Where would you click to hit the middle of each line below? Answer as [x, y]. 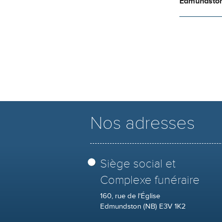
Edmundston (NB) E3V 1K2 [143, 206]
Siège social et [138, 164]
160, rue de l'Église [130, 196]
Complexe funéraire [150, 180]
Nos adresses [142, 123]
